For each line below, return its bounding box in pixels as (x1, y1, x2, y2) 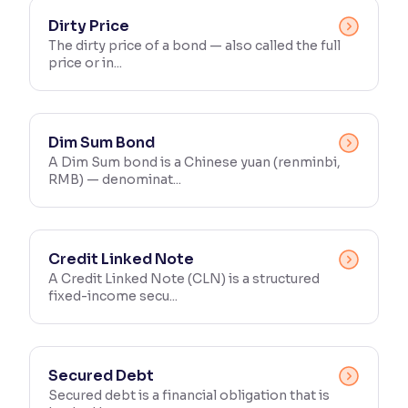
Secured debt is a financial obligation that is (48, 387, 330, 403)
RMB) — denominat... (48, 171, 181, 188)
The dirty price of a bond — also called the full (48, 37, 341, 54)
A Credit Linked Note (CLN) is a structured (48, 270, 320, 287)
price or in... (48, 55, 122, 71)
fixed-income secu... (48, 288, 178, 304)
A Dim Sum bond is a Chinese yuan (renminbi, (48, 154, 341, 170)
